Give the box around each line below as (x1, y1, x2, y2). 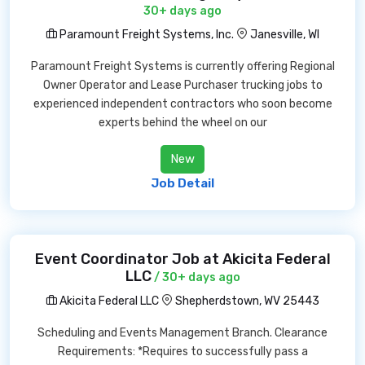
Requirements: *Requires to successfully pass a (57, 345, 308, 358)
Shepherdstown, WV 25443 (175, 294, 319, 308)
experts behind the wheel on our (98, 116, 267, 130)
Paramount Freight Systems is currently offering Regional (30, 59, 335, 73)
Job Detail (151, 176, 214, 191)
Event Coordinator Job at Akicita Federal (34, 250, 331, 268)
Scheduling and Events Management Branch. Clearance (37, 326, 328, 340)
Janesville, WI (250, 28, 319, 42)
